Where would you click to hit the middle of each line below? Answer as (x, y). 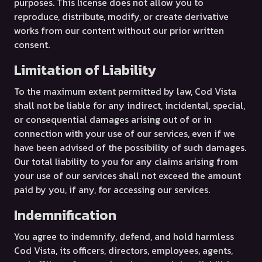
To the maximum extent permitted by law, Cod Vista (125, 91)
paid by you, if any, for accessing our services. (112, 189)
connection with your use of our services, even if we (125, 133)
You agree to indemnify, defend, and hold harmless (124, 236)
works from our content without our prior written (119, 30)
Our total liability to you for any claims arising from (126, 161)
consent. (32, 44)
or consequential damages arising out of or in (113, 119)
